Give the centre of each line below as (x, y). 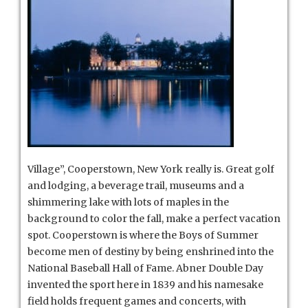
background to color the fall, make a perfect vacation (154, 218)
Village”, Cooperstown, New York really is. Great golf (151, 169)
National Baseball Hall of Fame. (102, 268)
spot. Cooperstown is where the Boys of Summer (143, 235)
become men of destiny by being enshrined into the (151, 251)
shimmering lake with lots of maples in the (128, 202)
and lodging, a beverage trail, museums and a (136, 185)
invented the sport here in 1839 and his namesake (145, 284)
